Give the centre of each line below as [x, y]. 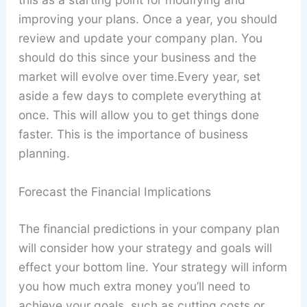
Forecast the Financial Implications [114, 192]
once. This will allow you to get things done [138, 115]
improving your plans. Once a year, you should [148, 19]
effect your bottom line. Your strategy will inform [152, 267]
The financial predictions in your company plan [149, 229]
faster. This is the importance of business [133, 134]
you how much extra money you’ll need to [134, 286]
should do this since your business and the [137, 58]
